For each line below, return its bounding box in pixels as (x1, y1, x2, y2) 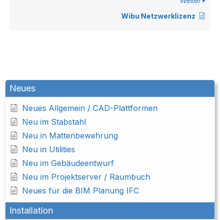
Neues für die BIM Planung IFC (22, 186, 139, 196)
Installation (9, 205, 53, 216)
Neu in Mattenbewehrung (22, 131, 118, 141)
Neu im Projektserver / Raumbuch (22, 172, 150, 182)
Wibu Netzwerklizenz (121, 12, 195, 21)
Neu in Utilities (22, 144, 75, 155)
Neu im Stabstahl (22, 117, 86, 127)
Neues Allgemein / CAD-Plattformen (22, 103, 158, 113)
